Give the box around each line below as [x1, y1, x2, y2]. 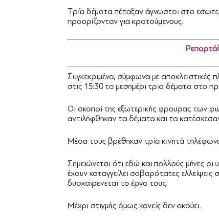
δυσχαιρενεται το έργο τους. [67, 178, 168, 188]
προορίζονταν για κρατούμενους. [67, 16, 183, 26]
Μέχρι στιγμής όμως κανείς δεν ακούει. [67, 200, 201, 210]
